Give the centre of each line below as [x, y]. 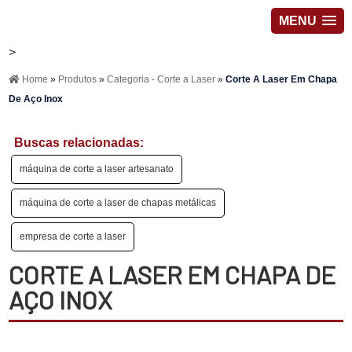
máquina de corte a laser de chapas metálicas [118, 203]
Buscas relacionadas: [79, 143]
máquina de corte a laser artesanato [97, 169]
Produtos [79, 79]
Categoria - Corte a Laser [163, 79]
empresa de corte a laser [73, 236]
